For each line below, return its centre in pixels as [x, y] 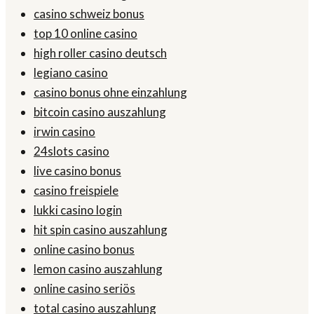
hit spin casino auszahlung [101, 230]
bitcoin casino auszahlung [100, 112]
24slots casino [71, 151]
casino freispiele [76, 191]
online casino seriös [84, 289]
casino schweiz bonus [89, 14]
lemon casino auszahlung [98, 269]
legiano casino [71, 73]
